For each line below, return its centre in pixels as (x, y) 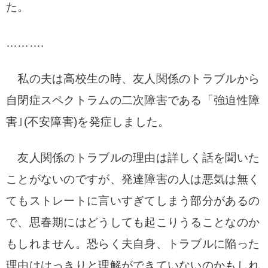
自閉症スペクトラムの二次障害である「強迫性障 (133, 100)
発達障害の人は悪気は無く (191, 179)
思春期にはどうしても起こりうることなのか (144, 222)
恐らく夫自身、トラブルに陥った (173, 244)
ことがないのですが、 (64, 179)
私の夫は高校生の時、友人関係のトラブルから (133, 79)
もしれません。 (46, 244)
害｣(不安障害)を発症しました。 (88, 122)
